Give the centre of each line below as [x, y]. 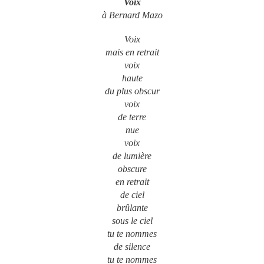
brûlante [132, 208]
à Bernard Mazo [132, 15]
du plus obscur [132, 91]
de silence [132, 247]
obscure [132, 169]
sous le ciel [132, 221]
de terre [132, 117]
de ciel [132, 195]
